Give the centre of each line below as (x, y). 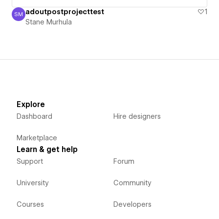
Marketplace (37, 138)
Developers (132, 205)
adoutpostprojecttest (65, 12)
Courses (30, 205)
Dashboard (34, 117)
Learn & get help (47, 150)
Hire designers (137, 117)
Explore (31, 105)
